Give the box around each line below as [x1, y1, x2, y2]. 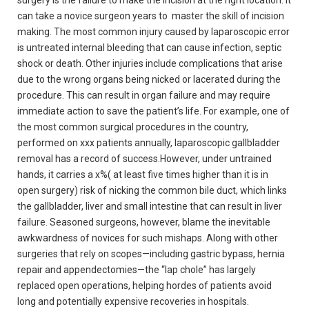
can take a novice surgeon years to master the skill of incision [17, 10, 284, 21]
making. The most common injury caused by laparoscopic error [17, 26, 290, 37]
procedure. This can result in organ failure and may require [17, 90, 270, 101]
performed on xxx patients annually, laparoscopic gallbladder [17, 137, 280, 148]
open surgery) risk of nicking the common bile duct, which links [17, 185, 287, 196]
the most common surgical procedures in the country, [17, 121, 248, 132]
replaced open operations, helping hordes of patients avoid [17, 280, 272, 291]
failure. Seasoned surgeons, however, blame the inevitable [17, 217, 270, 228]
